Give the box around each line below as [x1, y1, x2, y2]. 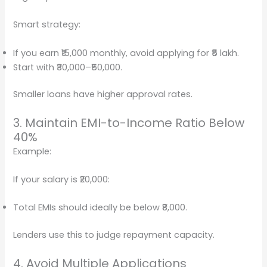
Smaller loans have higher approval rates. [13, 88, 193, 101]
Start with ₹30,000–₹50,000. [13, 61, 123, 73]
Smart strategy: [13, 18, 81, 31]
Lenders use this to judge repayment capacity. [13, 229, 215, 241]
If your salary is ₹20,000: [13, 173, 110, 186]
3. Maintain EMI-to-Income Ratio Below [13, 114, 245, 131]
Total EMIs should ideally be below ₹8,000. [13, 201, 188, 214]
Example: [13, 145, 52, 157]
